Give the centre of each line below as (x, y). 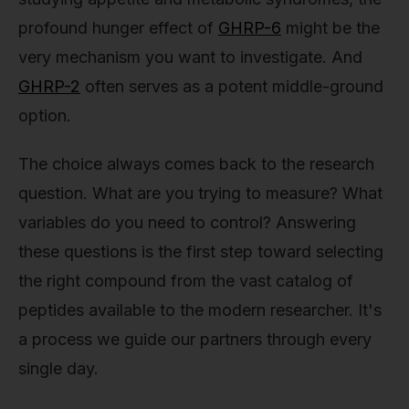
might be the (330, 27)
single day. (58, 369)
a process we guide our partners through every (195, 340)
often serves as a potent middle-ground (232, 86)
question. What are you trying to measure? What (200, 194)
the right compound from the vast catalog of (186, 281)
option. (45, 115)
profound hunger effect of (118, 27)
